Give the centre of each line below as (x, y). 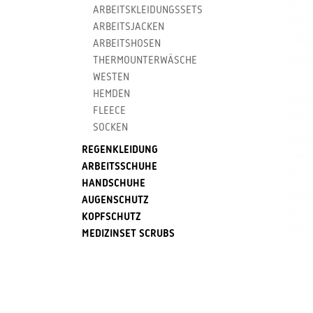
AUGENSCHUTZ (115, 201)
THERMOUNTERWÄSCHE (145, 61)
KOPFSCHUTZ (111, 218)
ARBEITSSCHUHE (119, 167)
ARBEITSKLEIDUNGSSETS (148, 11)
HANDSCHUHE (114, 184)
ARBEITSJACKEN (129, 28)
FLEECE (109, 111)
